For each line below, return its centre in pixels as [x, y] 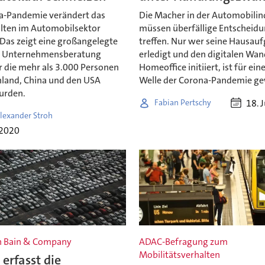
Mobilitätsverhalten [180, 255]
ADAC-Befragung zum [184, 242]
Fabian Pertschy [183, 103]
